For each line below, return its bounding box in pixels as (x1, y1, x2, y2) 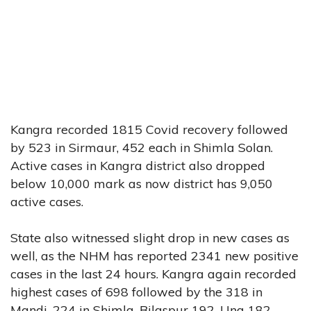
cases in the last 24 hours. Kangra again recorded (10, 265, 296, 282)
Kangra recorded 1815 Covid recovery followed (10, 121, 288, 137)
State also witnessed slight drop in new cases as (10, 229, 289, 246)
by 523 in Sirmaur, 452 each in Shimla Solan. (10, 139, 273, 155)
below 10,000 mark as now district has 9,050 (10, 175, 273, 192)
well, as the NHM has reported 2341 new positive (10, 247, 299, 264)
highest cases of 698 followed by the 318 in (10, 283, 262, 300)
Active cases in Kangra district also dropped (10, 157, 265, 174)
